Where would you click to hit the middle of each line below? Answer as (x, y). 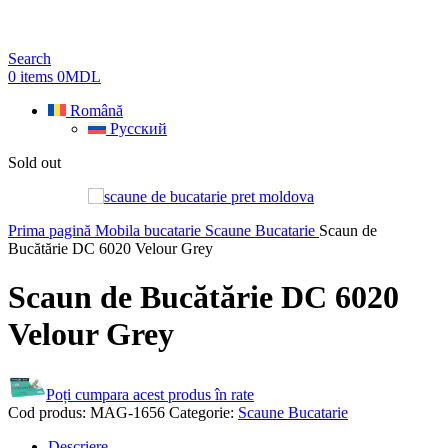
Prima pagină (51, 230)
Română (96, 110)
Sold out (34, 162)
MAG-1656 (129, 412)
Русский (138, 128)
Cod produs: (49, 412)
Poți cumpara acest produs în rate (150, 394)
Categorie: (201, 412)
